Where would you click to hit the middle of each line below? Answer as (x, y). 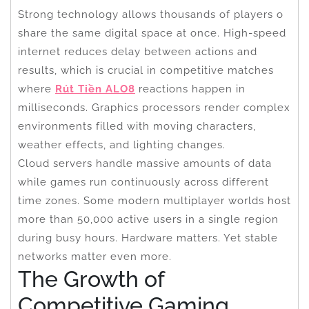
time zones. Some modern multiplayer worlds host (154, 200)
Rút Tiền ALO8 (95, 89)
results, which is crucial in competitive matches (146, 70)
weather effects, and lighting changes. (122, 144)
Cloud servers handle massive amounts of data (145, 163)
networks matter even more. (95, 256)
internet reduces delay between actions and (138, 51)
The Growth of (91, 279)
